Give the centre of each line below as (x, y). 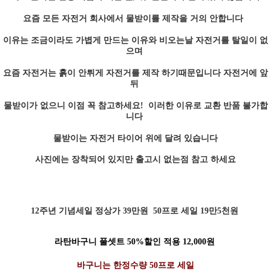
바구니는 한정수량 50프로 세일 (135, 265)
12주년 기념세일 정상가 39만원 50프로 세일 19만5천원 (135, 211)
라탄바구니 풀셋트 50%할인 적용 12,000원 (135, 241)
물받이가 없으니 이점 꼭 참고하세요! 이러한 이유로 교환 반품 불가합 (135, 105)
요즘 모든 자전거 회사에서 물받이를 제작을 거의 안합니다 (134, 18)
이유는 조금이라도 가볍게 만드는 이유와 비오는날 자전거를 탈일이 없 (135, 40)
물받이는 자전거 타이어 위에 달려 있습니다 (135, 138)
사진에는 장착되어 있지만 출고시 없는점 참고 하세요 (135, 159)
